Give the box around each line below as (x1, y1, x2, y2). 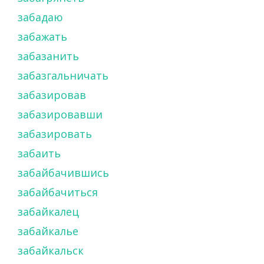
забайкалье (18, 223, 78, 238)
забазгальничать (18, 68, 108, 82)
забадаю (18, 9, 63, 24)
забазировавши (18, 107, 103, 121)
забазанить (18, 48, 79, 63)
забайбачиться (18, 184, 98, 199)
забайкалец (18, 204, 79, 219)
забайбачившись (18, 165, 109, 180)
